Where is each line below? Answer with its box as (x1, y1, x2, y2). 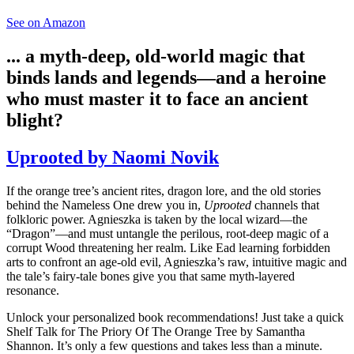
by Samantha (237, 324, 305, 338)
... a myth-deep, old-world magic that (6, 46, 305, 67)
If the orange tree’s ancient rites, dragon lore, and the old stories (6, 183, 321, 198)
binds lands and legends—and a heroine (6, 67, 326, 88)
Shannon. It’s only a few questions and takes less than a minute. (6, 338, 322, 352)
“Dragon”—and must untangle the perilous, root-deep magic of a (6, 226, 329, 240)
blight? (6, 110, 63, 131)
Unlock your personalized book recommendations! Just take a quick (6, 310, 344, 324)
